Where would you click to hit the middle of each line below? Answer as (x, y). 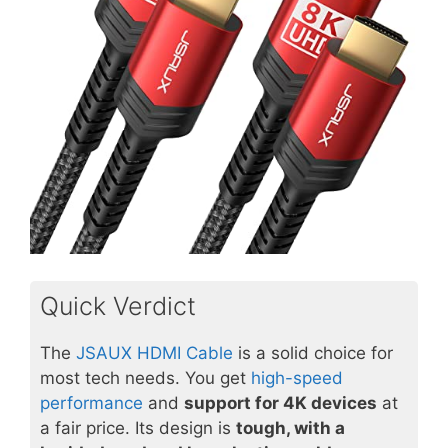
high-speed (297, 377)
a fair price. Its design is (138, 427)
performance (91, 402)
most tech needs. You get (145, 377)
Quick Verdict (118, 305)
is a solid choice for (313, 352)
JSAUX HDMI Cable (154, 352)
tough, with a (290, 427)
